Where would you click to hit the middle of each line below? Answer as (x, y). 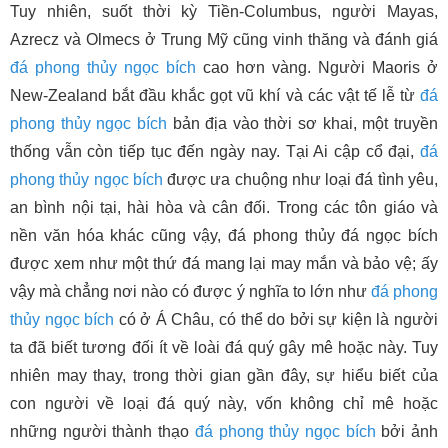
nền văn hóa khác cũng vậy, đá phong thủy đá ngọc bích (224, 235)
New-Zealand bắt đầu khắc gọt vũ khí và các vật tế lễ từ (215, 95)
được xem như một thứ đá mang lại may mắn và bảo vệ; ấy (224, 263)
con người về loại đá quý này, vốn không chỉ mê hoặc (224, 403)
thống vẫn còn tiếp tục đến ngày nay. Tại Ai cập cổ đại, (215, 151)
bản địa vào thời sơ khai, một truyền (302, 123)
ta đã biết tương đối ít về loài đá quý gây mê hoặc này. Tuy (224, 347)
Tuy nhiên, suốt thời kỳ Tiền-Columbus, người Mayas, (224, 11)
